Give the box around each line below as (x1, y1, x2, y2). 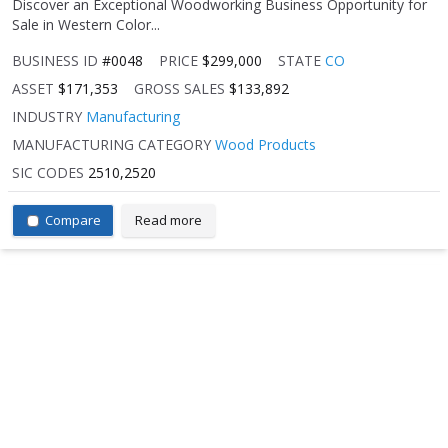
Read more (135, 211, 202, 230)
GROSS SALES (134, 79, 225, 99)
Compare (45, 211, 101, 230)
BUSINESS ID (12, 51, 98, 71)
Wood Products (215, 135, 316, 155)
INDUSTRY (12, 107, 82, 127)
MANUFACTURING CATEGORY (12, 135, 211, 155)
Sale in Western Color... (12, 15, 160, 35)
